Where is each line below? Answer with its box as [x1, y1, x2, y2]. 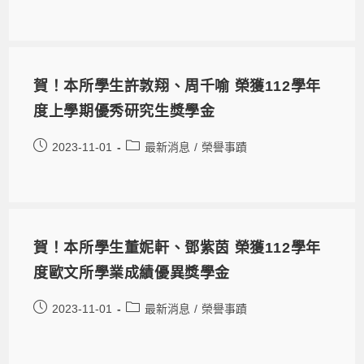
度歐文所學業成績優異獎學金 [33, 264, 231, 281]
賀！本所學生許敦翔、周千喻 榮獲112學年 [33, 77, 321, 94]
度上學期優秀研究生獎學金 [33, 102, 215, 119]
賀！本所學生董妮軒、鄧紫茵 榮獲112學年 [33, 239, 321, 256]
